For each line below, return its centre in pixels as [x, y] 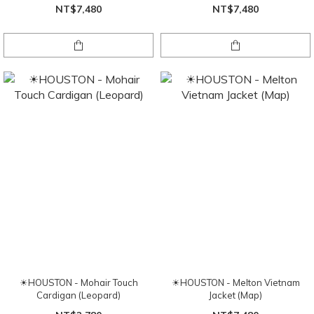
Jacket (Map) [235, 295]
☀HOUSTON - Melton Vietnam [235, 283]
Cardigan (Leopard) [78, 295]
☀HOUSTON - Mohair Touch [78, 283]
